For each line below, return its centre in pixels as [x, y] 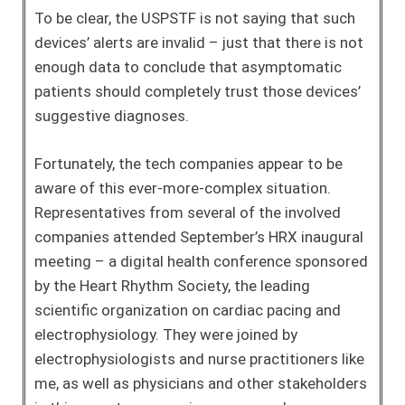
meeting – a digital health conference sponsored [201, 261]
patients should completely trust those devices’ [198, 91]
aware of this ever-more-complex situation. [183, 188]
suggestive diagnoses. [112, 116]
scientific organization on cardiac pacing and [188, 310]
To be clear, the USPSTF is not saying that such [195, 18]
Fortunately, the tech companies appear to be [188, 163]
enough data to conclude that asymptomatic [188, 67]
